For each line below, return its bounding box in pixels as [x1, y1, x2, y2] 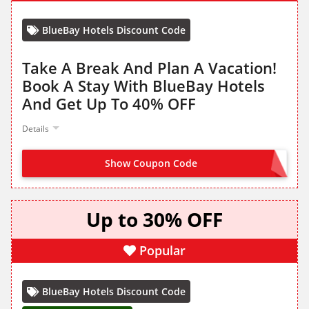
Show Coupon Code [105, 157, 197, 170]
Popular [139, 242, 186, 259]
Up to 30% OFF [86, 206, 223, 233]
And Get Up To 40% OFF [22, 93, 196, 114]
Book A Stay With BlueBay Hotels [22, 75, 265, 97]
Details [22, 123, 49, 135]
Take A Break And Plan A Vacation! [22, 57, 277, 79]
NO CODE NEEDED [201, 158, 279, 171]
